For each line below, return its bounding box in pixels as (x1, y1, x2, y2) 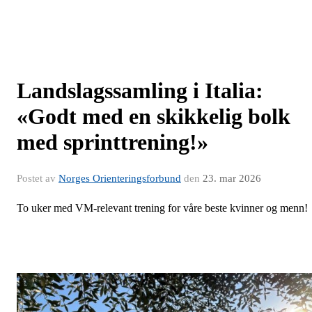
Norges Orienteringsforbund (58, 173, 181, 184)
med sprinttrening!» (17, 130, 208, 155)
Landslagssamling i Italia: (17, 78, 263, 103)
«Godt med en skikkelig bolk (17, 104, 290, 129)
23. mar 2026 (203, 173, 261, 184)
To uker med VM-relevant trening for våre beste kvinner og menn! (17, 202, 308, 214)
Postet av (17, 173, 58, 184)
